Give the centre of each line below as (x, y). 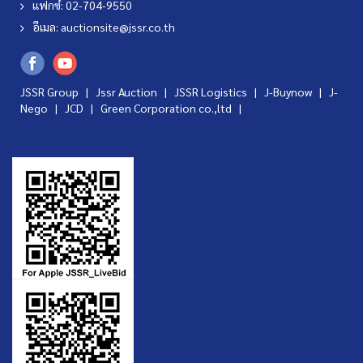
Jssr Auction (128, 91)
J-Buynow (289, 91)
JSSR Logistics (212, 91)
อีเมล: (47, 26)
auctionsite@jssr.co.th (118, 26)
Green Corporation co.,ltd (167, 107)
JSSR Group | (58, 91)
